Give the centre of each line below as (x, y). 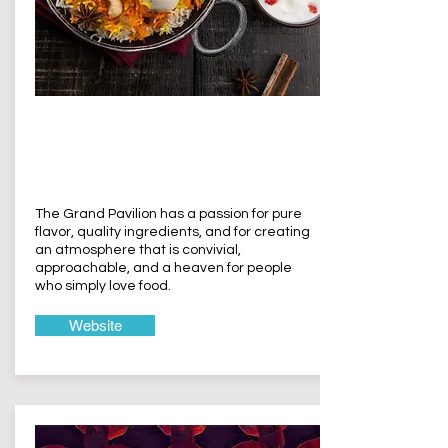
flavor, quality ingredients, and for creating (172, 232)
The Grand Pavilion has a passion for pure (168, 214)
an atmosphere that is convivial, (138, 250)
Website (95, 325)
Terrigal (76, 159)
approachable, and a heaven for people (163, 268)
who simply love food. (103, 286)
